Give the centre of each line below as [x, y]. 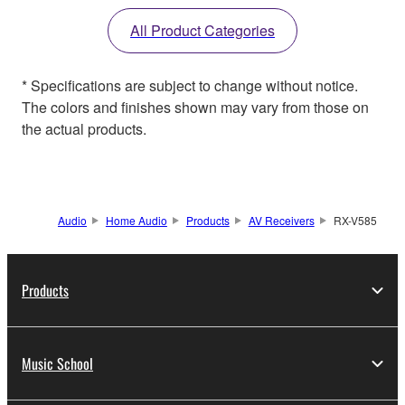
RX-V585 [355, 221]
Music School [57, 364]
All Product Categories [202, 31]
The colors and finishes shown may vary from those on [195, 108]
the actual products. [84, 129]
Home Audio [136, 221]
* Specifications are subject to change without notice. [190, 86]
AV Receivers [281, 221]
